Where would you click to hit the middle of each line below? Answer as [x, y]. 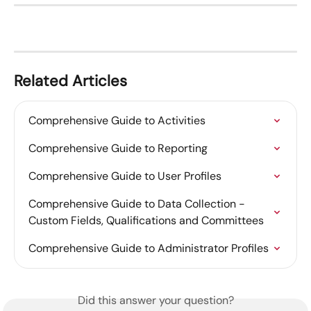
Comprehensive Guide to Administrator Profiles [149, 249]
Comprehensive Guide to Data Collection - [138, 204]
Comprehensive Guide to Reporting [118, 149]
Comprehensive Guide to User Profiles [125, 176]
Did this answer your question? [155, 301]
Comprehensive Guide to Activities [117, 121]
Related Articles [70, 81]
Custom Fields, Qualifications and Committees [146, 221]
